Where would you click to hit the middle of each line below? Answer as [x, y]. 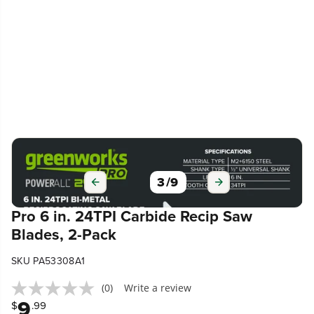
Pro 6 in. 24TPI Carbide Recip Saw [132, 216]
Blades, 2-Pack [64, 234]
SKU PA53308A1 [48, 261]
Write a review [158, 288]
